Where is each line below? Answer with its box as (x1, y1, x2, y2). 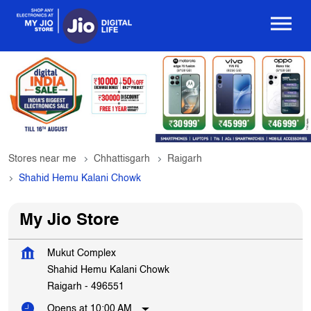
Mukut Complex (47, 249, 116, 259)
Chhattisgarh (94, 154, 150, 165)
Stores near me (8, 154, 76, 165)
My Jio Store (19, 212, 119, 230)
